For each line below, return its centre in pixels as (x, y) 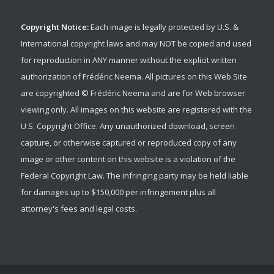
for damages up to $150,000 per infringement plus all (118, 192)
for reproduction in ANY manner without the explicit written (128, 60)
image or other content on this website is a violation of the (128, 159)
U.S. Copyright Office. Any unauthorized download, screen (128, 126)
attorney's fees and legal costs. (79, 208)
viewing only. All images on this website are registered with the (136, 109)
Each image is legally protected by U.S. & (163, 27)
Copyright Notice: (54, 27)
